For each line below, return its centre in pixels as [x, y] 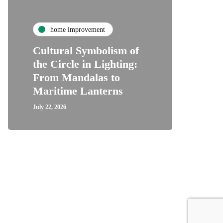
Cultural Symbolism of [86, 51]
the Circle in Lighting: [85, 64]
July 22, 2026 [50, 107]
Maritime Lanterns [78, 91]
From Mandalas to [76, 77]
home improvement [78, 29]
